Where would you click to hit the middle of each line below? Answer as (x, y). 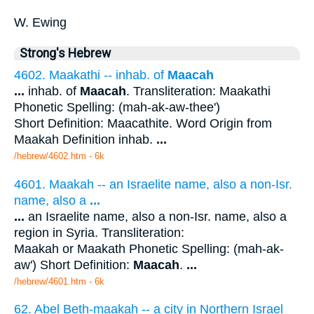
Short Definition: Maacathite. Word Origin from (143, 123)
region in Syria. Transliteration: (99, 232)
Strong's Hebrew (65, 53)
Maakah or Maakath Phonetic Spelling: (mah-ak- (149, 248)
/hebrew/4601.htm (50, 281)
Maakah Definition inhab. (85, 139)
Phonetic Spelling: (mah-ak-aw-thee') (117, 107)
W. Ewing (40, 22)
